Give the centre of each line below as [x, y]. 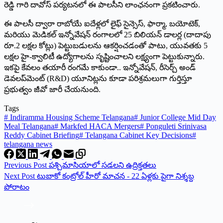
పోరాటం [17, 187]
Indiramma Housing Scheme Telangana [71, 117]
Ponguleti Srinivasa [175, 126]
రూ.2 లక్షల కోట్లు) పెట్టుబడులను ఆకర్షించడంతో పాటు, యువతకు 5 [106, 45]
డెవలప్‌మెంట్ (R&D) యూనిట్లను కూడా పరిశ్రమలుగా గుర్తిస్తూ [98, 78]
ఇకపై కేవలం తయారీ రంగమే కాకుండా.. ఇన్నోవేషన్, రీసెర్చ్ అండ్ [100, 67]
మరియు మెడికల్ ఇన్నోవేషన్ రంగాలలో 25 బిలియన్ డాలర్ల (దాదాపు [108, 34]
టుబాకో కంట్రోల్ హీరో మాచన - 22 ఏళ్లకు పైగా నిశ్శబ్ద [115, 176]
